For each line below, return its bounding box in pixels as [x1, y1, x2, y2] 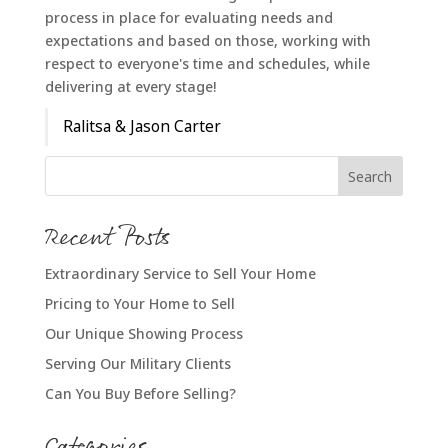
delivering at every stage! [44, 77, 216, 96]
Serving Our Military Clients [44, 354, 231, 373]
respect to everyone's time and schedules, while [44, 54, 370, 73]
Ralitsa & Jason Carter [62, 116, 221, 137]
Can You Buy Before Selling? [44, 384, 236, 403]
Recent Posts [44, 218, 170, 259]
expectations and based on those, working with [44, 31, 371, 50]
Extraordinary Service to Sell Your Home [44, 264, 316, 283]
